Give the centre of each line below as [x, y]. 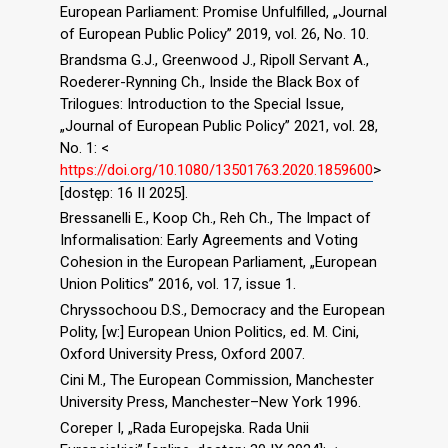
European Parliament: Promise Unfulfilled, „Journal [223, 11]
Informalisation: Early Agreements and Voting [209, 240]
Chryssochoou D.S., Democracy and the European [222, 310]
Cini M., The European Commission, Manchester [217, 379]
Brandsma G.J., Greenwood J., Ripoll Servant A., [214, 59]
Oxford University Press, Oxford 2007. [182, 354]
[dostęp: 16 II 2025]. [124, 192]
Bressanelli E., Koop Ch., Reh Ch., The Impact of [215, 218]
